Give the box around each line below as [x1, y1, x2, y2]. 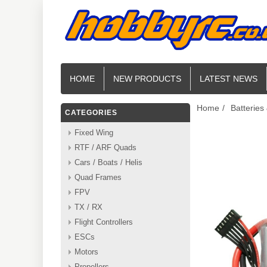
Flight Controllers [74, 218, 133, 226]
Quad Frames [74, 173, 122, 182]
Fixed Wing [74, 128, 113, 137]
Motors [74, 247, 98, 256]
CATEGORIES [65, 108, 117, 117]
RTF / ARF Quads [74, 143, 136, 152]
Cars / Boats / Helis [74, 158, 142, 167]
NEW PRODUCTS [113, 74, 181, 83]
